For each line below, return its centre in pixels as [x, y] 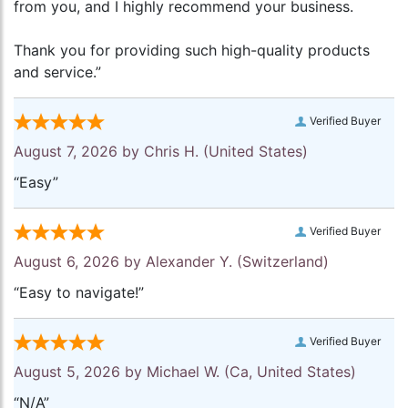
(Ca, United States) [288, 372]
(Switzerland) [280, 262]
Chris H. [171, 152]
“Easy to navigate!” [79, 293]
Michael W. [183, 372]
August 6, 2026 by [80, 262]
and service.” [57, 72]
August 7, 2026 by [79, 152]
